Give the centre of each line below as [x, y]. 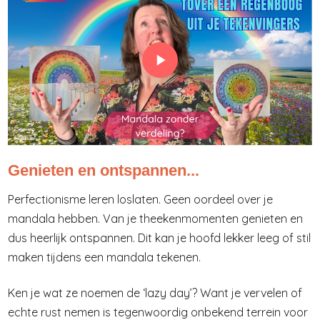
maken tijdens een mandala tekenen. [104, 257]
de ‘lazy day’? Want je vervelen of [213, 292]
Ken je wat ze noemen [66, 292]
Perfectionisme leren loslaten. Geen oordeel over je [140, 199]
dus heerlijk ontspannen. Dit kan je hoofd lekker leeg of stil [159, 237]
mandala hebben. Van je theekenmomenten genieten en [155, 218]
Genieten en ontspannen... [104, 170]
